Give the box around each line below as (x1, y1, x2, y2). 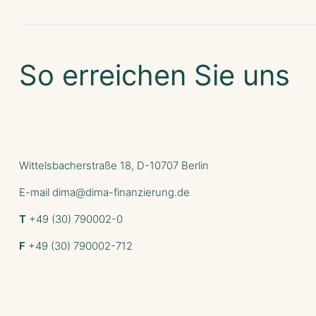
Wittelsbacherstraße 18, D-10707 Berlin (19, 158, 209, 172)
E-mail (19, 185, 52, 199)
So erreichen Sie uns (19, 58, 290, 93)
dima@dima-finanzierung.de (52, 185, 190, 199)
